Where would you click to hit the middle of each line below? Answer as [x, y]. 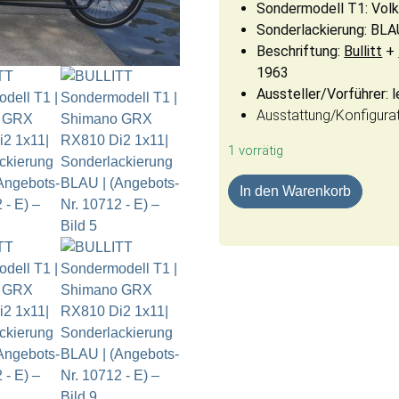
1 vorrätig [256, 150]
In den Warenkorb [296, 191]
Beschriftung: [301, 51]
